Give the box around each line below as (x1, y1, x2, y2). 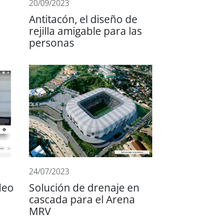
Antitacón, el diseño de (29, 13, 138, 25)
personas (29, 37, 75, 49)
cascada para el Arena (29, 193, 136, 205)
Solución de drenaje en (29, 182, 140, 193)
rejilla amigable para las (29, 25, 142, 37)
